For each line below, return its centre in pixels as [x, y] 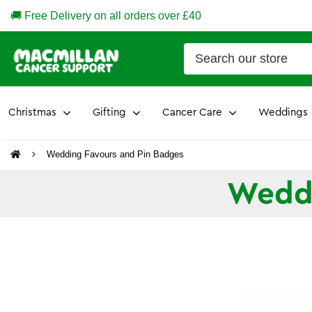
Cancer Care [192, 112]
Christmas [32, 112]
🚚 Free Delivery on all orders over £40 [106, 16]
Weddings [283, 112]
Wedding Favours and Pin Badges [115, 154]
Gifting [109, 112]
